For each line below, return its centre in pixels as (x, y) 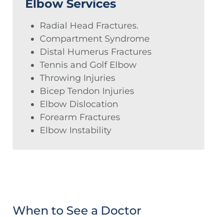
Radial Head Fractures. (89, 26)
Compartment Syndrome (95, 39)
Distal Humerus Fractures (96, 52)
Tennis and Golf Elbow (88, 65)
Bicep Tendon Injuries (87, 91)
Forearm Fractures (80, 117)
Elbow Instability (76, 131)
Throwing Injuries (77, 78)
